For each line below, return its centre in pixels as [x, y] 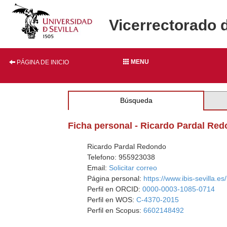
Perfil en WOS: [112, 200]
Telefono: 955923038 [121, 157]
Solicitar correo [133, 168]
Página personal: [116, 178]
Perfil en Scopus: [116, 210]
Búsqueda [136, 100]
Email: [98, 168]
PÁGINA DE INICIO [42, 62]
